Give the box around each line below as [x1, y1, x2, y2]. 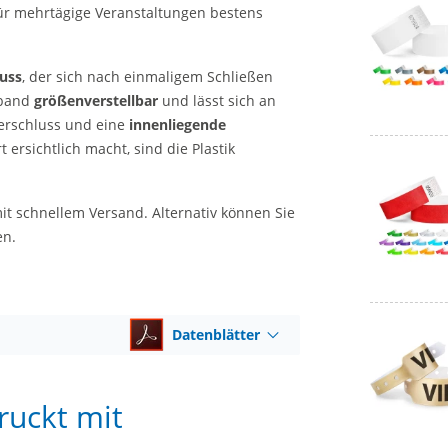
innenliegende [129, 115, 226, 134]
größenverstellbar [34, 91, 158, 110]
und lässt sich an [158, 91, 276, 110]
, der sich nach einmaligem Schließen [22, 67, 273, 86]
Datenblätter [172, 325, 261, 344]
